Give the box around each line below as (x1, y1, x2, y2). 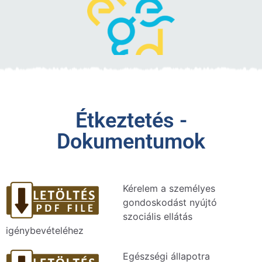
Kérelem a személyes (123, 182, 215, 194)
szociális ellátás (123, 211, 192, 222)
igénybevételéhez (6, 225, 84, 236)
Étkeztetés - (75, 108, 187, 133)
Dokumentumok (57, 129, 205, 154)
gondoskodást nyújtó (123, 196, 217, 208)
